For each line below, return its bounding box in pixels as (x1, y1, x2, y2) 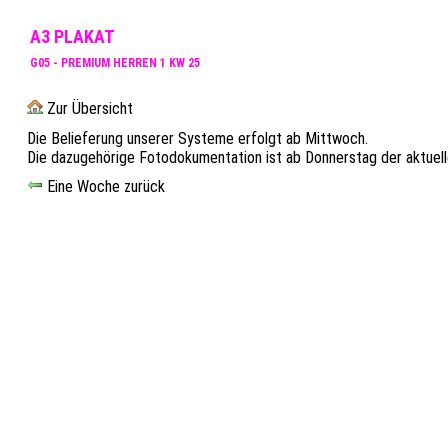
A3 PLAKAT (30, 26, 115, 47)
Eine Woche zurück (43, 177, 165, 196)
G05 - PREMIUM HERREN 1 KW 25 (30, 56, 200, 70)
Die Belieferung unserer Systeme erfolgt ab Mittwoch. (27, 129, 368, 148)
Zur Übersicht (43, 99, 133, 118)
